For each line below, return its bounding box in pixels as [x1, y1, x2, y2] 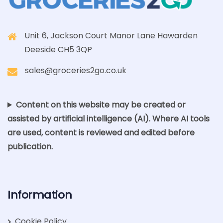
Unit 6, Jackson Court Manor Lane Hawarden [24, 30, 198, 41]
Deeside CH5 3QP [24, 44, 92, 55]
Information [7, 187, 72, 203]
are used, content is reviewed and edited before [7, 127, 195, 138]
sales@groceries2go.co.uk [25, 65, 126, 76]
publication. [7, 141, 53, 152]
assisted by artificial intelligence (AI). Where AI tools [7, 113, 210, 124]
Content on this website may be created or [15, 99, 186, 111]
